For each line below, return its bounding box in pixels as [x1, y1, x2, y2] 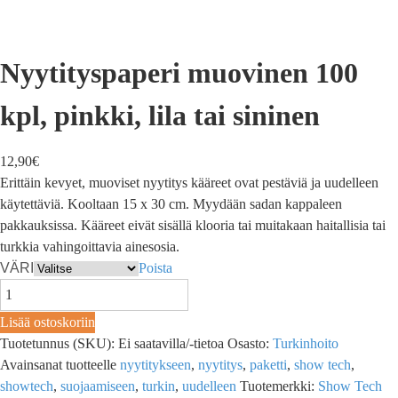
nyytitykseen [120, 357, 191, 373]
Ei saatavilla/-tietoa [118, 336, 224, 352]
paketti [250, 357, 287, 373]
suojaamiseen [60, 378, 135, 394]
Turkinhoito [273, 336, 338, 352]
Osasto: [227, 336, 273, 352]
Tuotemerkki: [240, 378, 318, 394]
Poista [139, 260, 172, 275]
